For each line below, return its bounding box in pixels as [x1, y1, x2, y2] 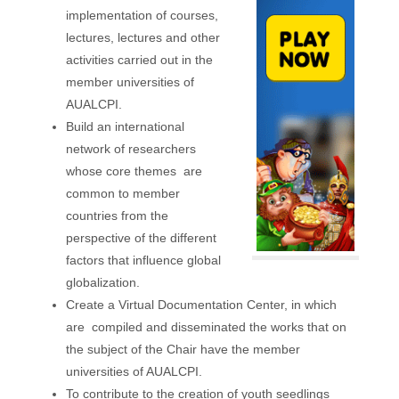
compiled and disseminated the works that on [87, 320, 346, 335]
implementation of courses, [65, 8, 218, 23]
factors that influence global [65, 253, 221, 268]
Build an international [65, 119, 184, 134]
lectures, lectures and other [65, 30, 220, 45]
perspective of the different [65, 231, 216, 246]
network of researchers [65, 142, 196, 157]
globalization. [65, 275, 140, 290]
